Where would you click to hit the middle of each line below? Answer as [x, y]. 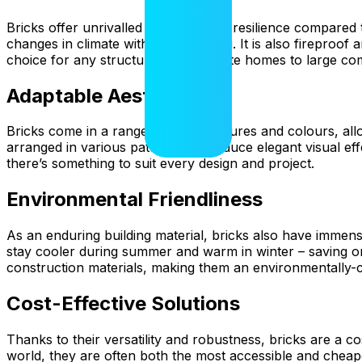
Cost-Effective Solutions [123, 304]
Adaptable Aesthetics [107, 95]
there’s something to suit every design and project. [160, 164]
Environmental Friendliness [135, 200]
